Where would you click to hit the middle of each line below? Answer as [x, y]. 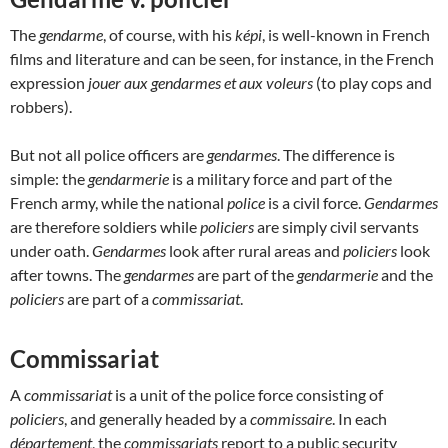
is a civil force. [316, 202]
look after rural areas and [254, 250]
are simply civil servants [338, 226]
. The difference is [336, 154]
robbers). [41, 106]
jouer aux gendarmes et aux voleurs [200, 82]
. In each [359, 418]
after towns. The [67, 274]
